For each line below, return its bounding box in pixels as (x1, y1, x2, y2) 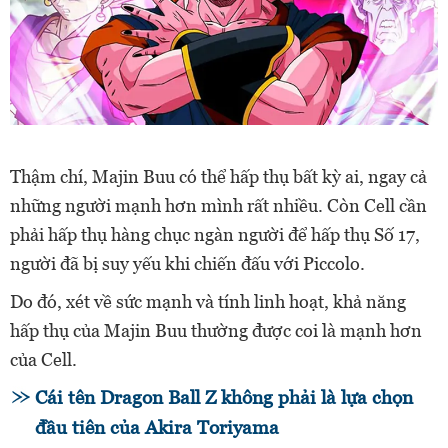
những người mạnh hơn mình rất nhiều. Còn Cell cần (10, 194, 427, 216)
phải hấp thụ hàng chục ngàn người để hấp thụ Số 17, (10, 223, 420, 245)
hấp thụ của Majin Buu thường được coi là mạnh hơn (10, 319, 422, 341)
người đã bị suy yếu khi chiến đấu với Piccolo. (10, 252, 365, 274)
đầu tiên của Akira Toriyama (35, 416, 279, 438)
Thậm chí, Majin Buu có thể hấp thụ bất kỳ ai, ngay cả (10, 165, 427, 187)
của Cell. (10, 348, 77, 370)
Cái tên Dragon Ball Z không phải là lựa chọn (35, 386, 413, 408)
